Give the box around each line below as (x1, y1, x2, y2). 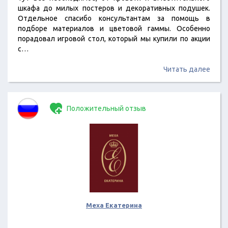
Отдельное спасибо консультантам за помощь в (18, 14, 210, 22)
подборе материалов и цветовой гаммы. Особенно (18, 24, 210, 33)
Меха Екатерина (86, 202, 142, 209)
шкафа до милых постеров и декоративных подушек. (18, 4, 210, 12)
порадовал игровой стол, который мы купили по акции (18, 35, 210, 43)
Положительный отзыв (65, 104, 146, 112)
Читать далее (163, 65, 210, 73)
